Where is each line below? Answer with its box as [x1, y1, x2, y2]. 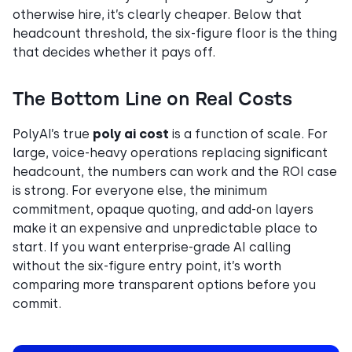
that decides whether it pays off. [13, 44, 215, 60]
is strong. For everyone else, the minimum [13, 182, 267, 198]
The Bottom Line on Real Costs [13, 90, 292, 109]
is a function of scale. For [169, 126, 328, 141]
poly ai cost [93, 126, 169, 141]
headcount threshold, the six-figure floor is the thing [13, 25, 337, 41]
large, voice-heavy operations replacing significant [13, 145, 328, 160]
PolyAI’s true [13, 126, 93, 141]
